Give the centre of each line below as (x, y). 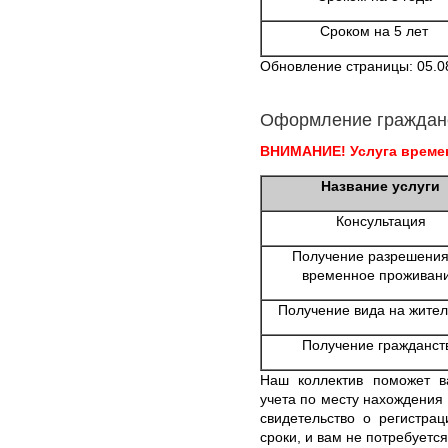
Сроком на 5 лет (374, 30)
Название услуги (380, 185)
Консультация (380, 220)
